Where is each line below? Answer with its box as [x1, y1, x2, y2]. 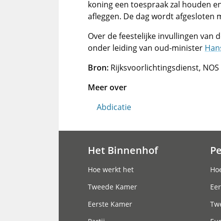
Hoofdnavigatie [88, 153, 161, 167]
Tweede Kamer [88, 182, 137, 191]
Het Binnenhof [88, 143, 158, 157]
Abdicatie [97, 102, 131, 112]
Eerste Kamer [88, 199, 132, 209]
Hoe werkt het [88, 165, 134, 174]
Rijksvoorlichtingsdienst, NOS [109, 62, 219, 73]
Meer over [88, 82, 127, 93]
